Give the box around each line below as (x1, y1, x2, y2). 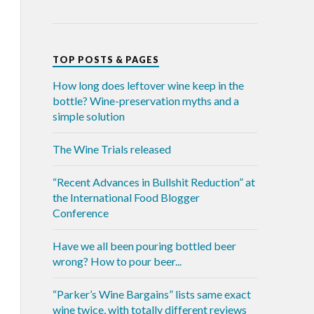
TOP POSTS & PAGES (52, 53, 159, 65)
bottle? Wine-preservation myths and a (52, 93, 239, 107)
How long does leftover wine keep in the (52, 78, 244, 92)
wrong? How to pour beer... (52, 254, 182, 268)
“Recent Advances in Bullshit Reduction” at (52, 175, 255, 189)
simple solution (52, 109, 125, 123)
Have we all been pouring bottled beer (52, 238, 236, 252)
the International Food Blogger (52, 190, 200, 204)
